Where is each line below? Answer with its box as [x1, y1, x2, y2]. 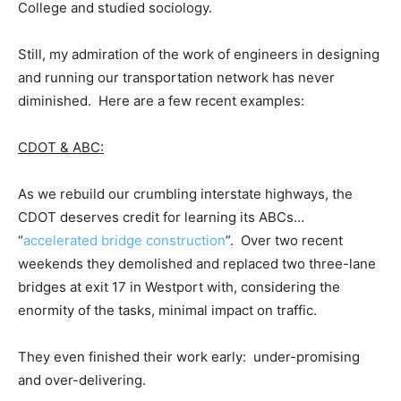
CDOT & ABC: [18, 138, 104, 156]
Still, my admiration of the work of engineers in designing [18, 45, 380, 63]
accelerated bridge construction [23, 231, 226, 249]
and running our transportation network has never [18, 68, 335, 86]
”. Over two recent [226, 231, 343, 249]
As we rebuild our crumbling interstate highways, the [18, 184, 353, 202]
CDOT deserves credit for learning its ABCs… [18, 208, 304, 226]
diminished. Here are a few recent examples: [18, 91, 304, 109]
